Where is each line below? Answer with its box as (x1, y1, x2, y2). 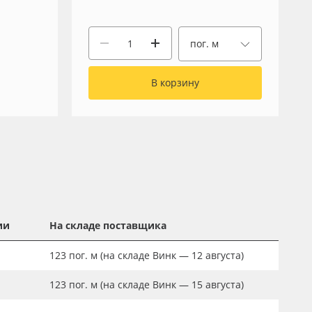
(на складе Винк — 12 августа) (97, 249, 244, 262)
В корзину (150, 76, 199, 89)
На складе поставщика (49, 219, 166, 232)
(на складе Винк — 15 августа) (97, 278, 244, 291)
